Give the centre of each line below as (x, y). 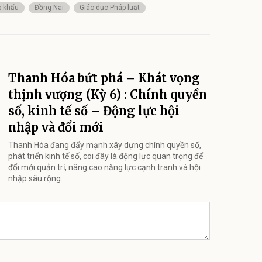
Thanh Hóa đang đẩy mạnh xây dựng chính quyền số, (105, 145)
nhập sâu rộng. (35, 178)
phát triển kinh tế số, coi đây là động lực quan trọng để (106, 156)
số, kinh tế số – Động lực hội (94, 111)
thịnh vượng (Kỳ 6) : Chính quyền (108, 94)
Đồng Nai (49, 7)
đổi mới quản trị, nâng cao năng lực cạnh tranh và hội (104, 167)
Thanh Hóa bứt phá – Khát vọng (104, 78)
